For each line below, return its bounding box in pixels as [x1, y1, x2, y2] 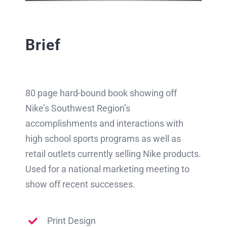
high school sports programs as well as [25, 133, 181, 144]
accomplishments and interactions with [25, 118, 183, 129]
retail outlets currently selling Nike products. [25, 148, 201, 160]
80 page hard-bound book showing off [25, 88, 177, 99]
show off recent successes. [25, 179, 135, 190]
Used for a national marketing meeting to [25, 164, 190, 175]
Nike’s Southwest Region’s [25, 103, 130, 114]
